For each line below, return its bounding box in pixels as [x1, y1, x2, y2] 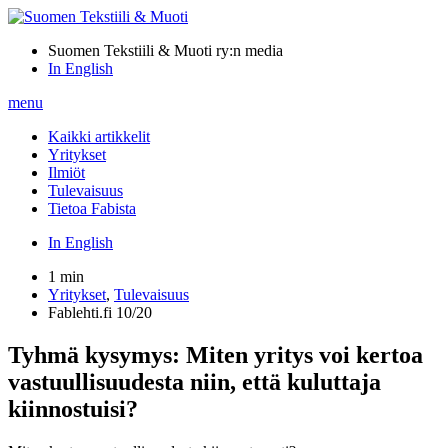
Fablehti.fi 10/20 [48, 304, 152, 321]
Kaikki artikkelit [48, 128, 150, 145]
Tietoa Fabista [48, 200, 136, 217]
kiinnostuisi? [8, 395, 138, 422]
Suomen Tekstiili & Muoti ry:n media [48, 42, 283, 59]
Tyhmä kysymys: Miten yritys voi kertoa [8, 341, 423, 368]
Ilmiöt [48, 164, 85, 181]
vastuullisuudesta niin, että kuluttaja [8, 368, 381, 395]
